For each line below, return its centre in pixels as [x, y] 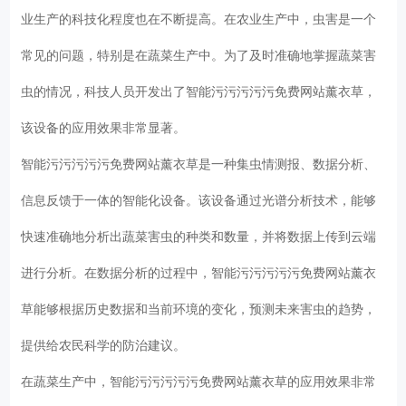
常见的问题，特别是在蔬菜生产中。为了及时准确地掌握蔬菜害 [199, 55]
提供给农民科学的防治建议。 [107, 345]
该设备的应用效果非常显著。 [107, 127]
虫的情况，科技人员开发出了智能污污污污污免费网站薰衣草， [199, 91]
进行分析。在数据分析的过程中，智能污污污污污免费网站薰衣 [199, 272]
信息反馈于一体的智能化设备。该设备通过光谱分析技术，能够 [199, 200]
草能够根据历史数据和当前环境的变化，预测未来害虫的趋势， [199, 309]
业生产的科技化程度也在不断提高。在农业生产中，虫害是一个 [199, 19]
